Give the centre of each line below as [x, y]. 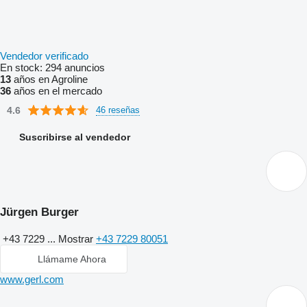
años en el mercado [57, 91]
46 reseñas [118, 110]
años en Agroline [49, 79]
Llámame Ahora [72, 259]
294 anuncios [75, 67]
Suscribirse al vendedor [75, 137]
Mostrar [77, 239]
